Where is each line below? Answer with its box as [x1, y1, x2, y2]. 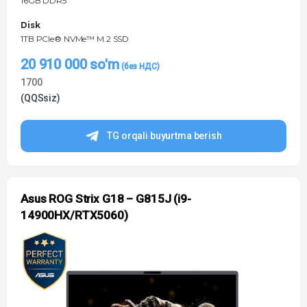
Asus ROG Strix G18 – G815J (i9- [21, 192, 191, 206]
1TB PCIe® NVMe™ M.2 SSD [21, 34, 130, 45]
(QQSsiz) [21, 93, 60, 104]
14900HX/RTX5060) [21, 208, 128, 223]
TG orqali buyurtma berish [107, 130, 222, 142]
